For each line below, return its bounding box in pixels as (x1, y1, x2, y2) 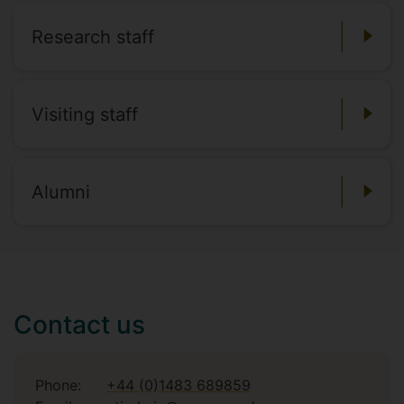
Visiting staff (32, 103, 138, 125)
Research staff (32, 25, 154, 48)
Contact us (14, 309, 145, 340)
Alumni (32, 180, 90, 203)
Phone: (35, 376, 81, 394)
